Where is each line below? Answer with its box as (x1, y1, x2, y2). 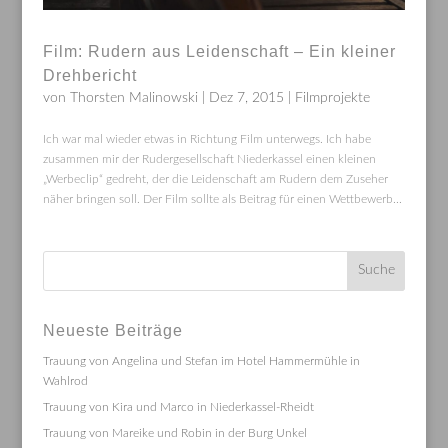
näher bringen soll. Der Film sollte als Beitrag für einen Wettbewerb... (42, 192, 402, 205)
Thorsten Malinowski (69, 90, 198, 105)
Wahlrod (42, 374, 88, 387)
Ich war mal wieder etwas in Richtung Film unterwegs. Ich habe (42, 132, 371, 145)
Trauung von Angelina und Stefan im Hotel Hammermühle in (42, 354, 360, 367)
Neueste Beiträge (42, 321, 183, 339)
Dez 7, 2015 (208, 90, 284, 105)
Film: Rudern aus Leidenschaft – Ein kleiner (42, 42, 396, 60)
